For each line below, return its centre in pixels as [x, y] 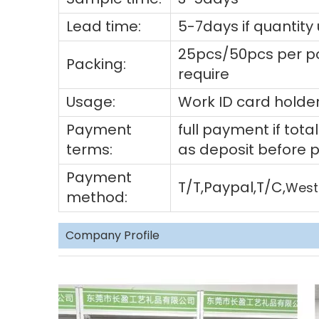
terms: [89, 150]
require [204, 74]
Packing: [96, 64]
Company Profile [113, 235]
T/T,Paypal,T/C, [232, 187]
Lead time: [104, 26]
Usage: [91, 102]
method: [97, 197]
